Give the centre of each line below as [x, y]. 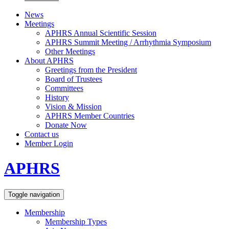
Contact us [42, 134]
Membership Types [76, 221]
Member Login [49, 143]
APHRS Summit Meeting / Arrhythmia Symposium [128, 42]
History [57, 97]
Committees [64, 88]
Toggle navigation [34, 194]
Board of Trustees [74, 79]
